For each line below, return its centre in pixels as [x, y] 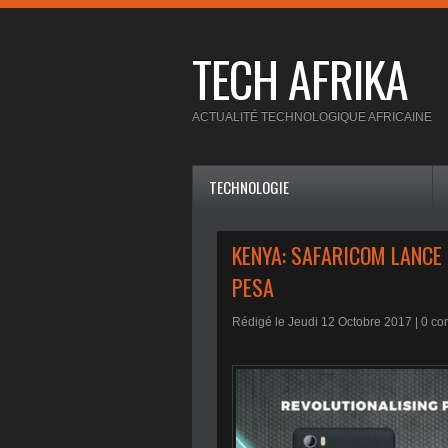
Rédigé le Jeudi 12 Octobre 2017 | [326, 322]
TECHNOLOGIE [249, 187]
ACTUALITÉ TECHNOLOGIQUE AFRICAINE [312, 117]
